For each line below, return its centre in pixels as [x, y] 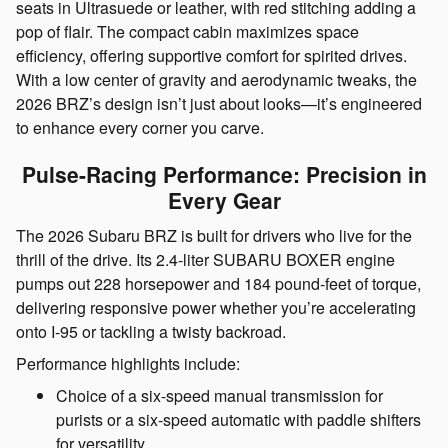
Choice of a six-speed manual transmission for [219, 395]
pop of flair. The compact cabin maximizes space [187, 32]
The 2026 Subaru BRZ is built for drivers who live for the [214, 235]
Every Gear [224, 200]
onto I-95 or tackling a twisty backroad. [151, 331]
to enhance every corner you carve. [140, 128]
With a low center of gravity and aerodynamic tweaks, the [216, 80]
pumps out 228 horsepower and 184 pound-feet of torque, [218, 283]
